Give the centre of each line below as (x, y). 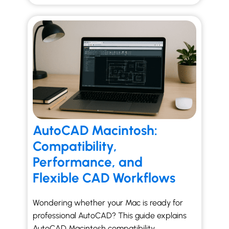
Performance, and (88, 162)
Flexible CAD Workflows (104, 178)
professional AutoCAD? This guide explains (110, 215)
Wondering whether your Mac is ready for (108, 203)
